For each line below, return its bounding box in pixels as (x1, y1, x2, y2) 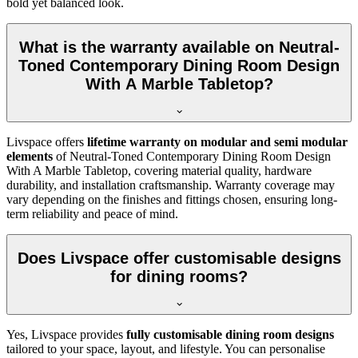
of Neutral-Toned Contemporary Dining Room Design (53, 149, 331, 163)
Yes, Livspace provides (6, 327, 126, 341)
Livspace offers (6, 134, 87, 149)
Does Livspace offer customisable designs (17, 249, 341, 268)
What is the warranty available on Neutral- (18, 38, 340, 57)
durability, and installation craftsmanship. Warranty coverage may (6, 177, 335, 192)
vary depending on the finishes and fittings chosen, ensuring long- (6, 192, 337, 206)
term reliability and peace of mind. (6, 206, 178, 221)
